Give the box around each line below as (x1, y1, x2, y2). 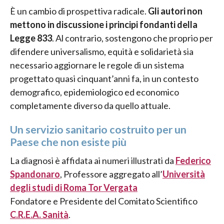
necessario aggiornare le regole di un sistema (10, 59, 184, 71)
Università (162, 168, 205, 179)
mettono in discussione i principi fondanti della (10, 19, 197, 30)
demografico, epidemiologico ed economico (10, 86, 179, 98)
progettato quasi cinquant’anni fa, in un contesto (10, 73, 198, 84)
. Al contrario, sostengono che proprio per (52, 32, 213, 44)
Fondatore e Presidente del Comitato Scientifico (10, 195, 197, 206)
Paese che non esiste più (10, 135, 126, 148)
